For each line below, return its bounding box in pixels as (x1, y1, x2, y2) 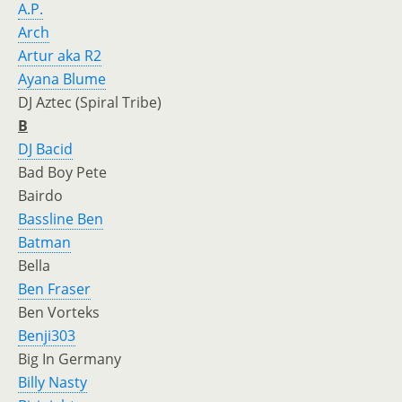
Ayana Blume (18, 69, 106, 89)
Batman (18, 232, 71, 252)
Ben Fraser (18, 279, 91, 299)
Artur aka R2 (18, 46, 101, 66)
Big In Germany (18, 349, 121, 369)
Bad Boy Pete (18, 162, 107, 182)
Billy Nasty (18, 372, 87, 392)
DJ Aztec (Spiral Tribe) (18, 92, 162, 112)
